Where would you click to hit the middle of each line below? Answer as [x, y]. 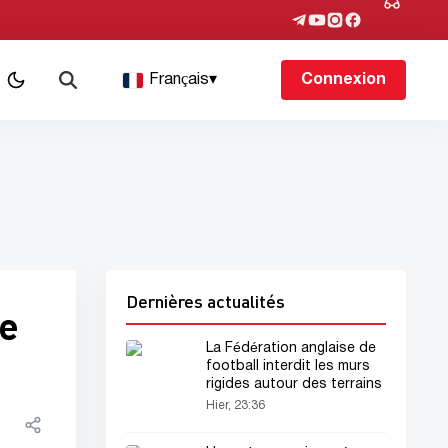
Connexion [343, 80]
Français [179, 80]
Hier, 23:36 [235, 405]
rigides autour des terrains [294, 384]
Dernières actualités [205, 301]
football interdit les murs [288, 366]
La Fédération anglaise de [291, 348]
